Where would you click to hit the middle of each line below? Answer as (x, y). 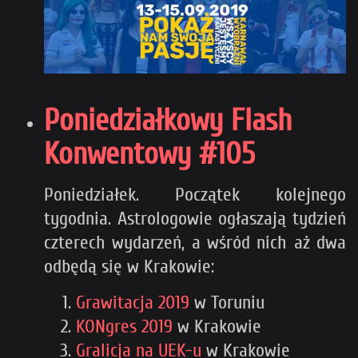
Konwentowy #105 (149, 155)
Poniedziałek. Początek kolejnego (195, 195)
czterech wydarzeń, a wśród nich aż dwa (195, 243)
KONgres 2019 (124, 327)
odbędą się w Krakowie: (129, 267)
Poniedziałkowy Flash (168, 121)
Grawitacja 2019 (133, 303)
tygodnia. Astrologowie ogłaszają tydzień (195, 219)
